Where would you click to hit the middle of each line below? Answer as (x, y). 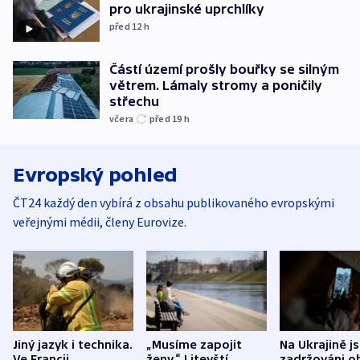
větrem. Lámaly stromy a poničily (216, 86)
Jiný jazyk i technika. (73, 344)
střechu (134, 102)
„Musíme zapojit (194, 344)
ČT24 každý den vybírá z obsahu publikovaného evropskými (174, 203)
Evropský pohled (95, 175)
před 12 (127, 26)
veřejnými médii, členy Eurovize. (100, 222)
